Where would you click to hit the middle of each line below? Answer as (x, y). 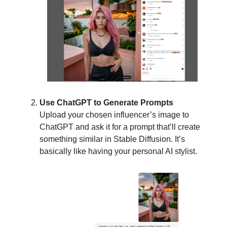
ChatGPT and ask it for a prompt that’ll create (120, 127)
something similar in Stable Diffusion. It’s (112, 139)
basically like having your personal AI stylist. (118, 152)
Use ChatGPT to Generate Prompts (106, 103)
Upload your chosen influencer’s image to (114, 115)
